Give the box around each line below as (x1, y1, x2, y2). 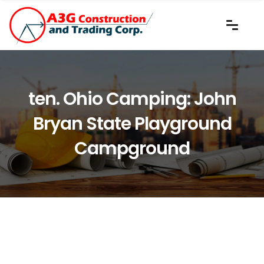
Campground (74, 136, 190, 161)
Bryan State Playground (32, 111, 232, 136)
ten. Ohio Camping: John (28, 86, 236, 111)
